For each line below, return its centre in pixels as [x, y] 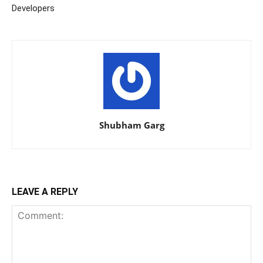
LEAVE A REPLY [45, 192]
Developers [33, 8]
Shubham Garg [131, 125]
